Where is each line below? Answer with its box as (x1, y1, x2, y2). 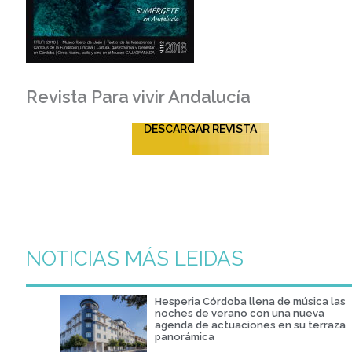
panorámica (154, 330, 214, 343)
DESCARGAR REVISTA (143, 122, 257, 135)
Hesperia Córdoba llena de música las (154, 295, 346, 307)
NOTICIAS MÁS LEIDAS (25, 246, 244, 270)
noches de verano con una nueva (154, 306, 324, 319)
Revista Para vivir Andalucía (25, 86, 251, 108)
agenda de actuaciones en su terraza (154, 318, 346, 331)
